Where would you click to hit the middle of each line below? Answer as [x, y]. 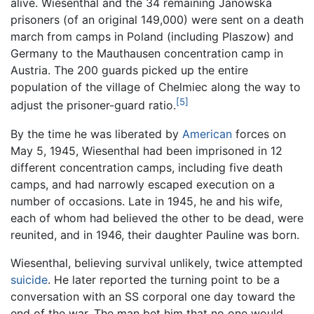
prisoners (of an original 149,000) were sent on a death [157, 20]
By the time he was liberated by [96, 134]
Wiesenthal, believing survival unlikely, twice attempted [157, 262]
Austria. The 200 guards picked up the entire [129, 70]
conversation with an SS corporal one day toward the [153, 296]
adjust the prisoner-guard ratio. [93, 105]
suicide [29, 279]
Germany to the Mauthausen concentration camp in [147, 54]
